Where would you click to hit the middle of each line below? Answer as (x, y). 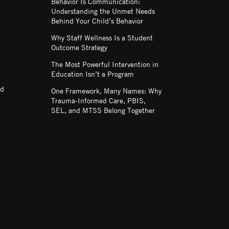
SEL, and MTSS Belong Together (104, 110)
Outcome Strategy (79, 47)
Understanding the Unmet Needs (103, 10)
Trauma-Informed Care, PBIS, (98, 100)
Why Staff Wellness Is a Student (102, 37)
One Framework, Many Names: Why (106, 90)
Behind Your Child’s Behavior (97, 20)
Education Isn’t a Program (93, 73)
